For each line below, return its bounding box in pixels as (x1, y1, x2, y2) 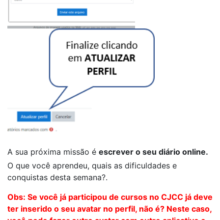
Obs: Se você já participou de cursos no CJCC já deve (7, 192, 213, 202)
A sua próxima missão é (7, 147, 99, 157)
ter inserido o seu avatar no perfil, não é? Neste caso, (7, 204, 212, 214)
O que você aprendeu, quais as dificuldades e (7, 161, 177, 171)
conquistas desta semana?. (7, 172, 110, 183)
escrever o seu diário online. (99, 147, 208, 157)
